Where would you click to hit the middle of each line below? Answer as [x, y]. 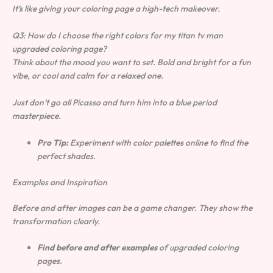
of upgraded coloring [198, 248]
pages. [50, 261]
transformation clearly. [56, 221]
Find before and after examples [97, 248]
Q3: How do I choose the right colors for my [95, 36]
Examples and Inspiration [60, 182]
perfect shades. [67, 156]
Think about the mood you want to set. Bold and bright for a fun [132, 62]
